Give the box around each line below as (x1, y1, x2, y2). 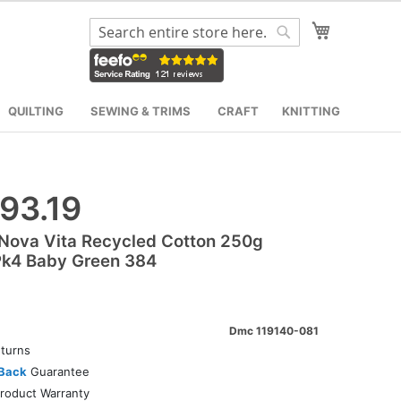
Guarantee (26, 363, 90, 379)
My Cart (330, 19, 387, 37)
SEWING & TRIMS (90, 103, 191, 118)
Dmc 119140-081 (229, 323, 319, 337)
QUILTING (7, 103, 64, 118)
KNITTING (282, 103, 340, 118)
